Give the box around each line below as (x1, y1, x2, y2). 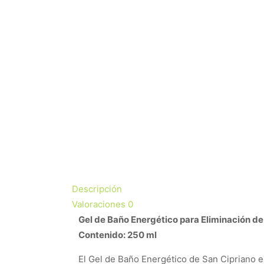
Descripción (72, 183, 122, 194)
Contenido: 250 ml (78, 229, 157, 240)
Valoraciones (72, 199, 128, 210)
